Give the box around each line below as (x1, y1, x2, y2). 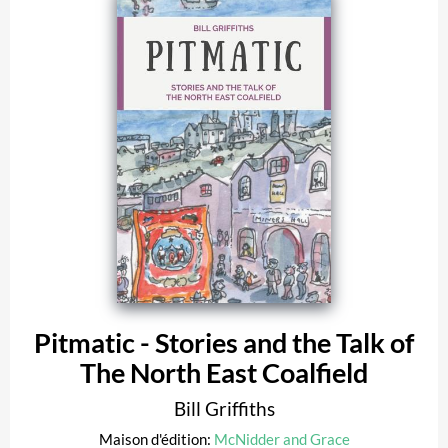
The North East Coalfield (80, 357, 368, 390)
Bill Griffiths (173, 397, 275, 421)
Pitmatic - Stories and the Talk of (34, 327, 414, 360)
